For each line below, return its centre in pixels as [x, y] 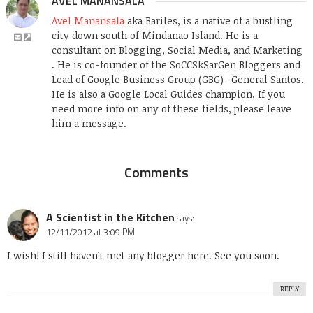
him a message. [89, 124]
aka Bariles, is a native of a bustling [209, 21]
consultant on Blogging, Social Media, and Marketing [177, 50]
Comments [156, 173]
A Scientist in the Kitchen [110, 218]
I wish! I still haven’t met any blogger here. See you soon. [143, 256]
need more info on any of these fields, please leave [172, 109]
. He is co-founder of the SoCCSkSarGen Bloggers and [176, 65]
